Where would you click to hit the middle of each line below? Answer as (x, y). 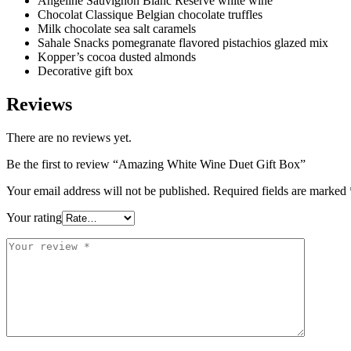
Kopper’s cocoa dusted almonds (117, 57)
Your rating (34, 217)
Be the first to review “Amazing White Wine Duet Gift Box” (156, 164)
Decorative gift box (85, 71)
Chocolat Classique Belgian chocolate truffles (150, 15)
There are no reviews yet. (69, 137)
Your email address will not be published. (108, 190)
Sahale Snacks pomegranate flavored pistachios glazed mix (183, 43)
